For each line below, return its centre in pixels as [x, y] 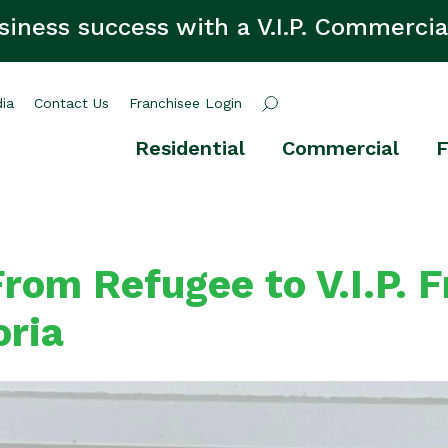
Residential [190, 148]
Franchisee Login [186, 103]
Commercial [340, 148]
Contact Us [72, 103]
